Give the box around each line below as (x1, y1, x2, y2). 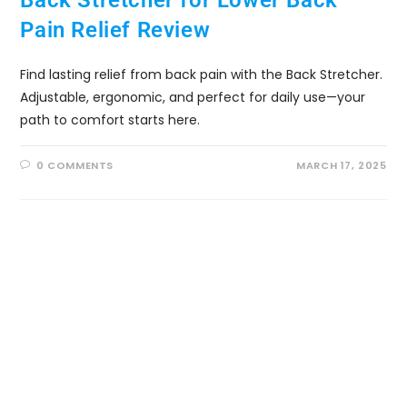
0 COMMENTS (36, 158, 114, 174)
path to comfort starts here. (20, 111, 201, 130)
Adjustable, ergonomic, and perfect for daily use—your (20, 88, 366, 107)
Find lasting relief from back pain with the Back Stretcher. (20, 65, 383, 84)
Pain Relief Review (20, 17, 211, 44)
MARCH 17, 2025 (296, 158, 387, 174)
